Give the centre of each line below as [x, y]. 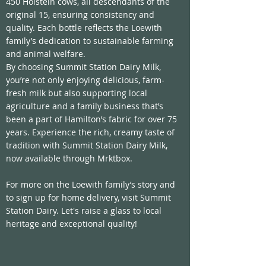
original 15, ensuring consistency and [81, 15]
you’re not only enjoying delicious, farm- [85, 80]
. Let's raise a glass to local [110, 210]
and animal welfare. [46, 54]
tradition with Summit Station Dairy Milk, [88, 145]
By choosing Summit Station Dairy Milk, [85, 67]
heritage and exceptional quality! [72, 224]
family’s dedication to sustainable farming [91, 41]
